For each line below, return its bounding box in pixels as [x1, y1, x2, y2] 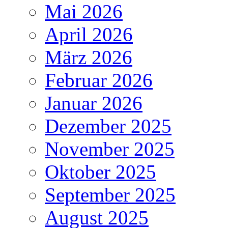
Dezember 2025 [45, 115, 172, 137]
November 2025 [45, 137, 175, 160]
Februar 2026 [45, 69, 153, 91]
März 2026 [45, 46, 132, 68]
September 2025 [45, 183, 176, 206]
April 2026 [45, 23, 133, 45]
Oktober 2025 [45, 160, 156, 183]
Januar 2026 [45, 92, 142, 114]
